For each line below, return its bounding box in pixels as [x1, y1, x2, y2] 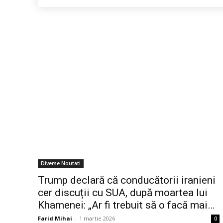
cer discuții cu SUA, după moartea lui [38, 186, 208, 199]
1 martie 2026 [79, 214, 115, 222]
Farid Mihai [38, 214, 72, 222]
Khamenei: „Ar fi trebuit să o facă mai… [38, 199, 215, 211]
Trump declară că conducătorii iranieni [38, 174, 216, 186]
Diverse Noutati [41, 159, 81, 167]
